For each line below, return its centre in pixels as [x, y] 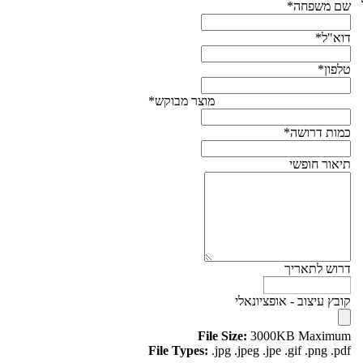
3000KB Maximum [299, 336]
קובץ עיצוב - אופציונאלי [293, 301]
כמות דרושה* [317, 132]
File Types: [178, 350]
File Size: [222, 336]
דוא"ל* [333, 38]
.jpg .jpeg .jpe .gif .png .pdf [280, 350]
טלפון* [334, 69]
